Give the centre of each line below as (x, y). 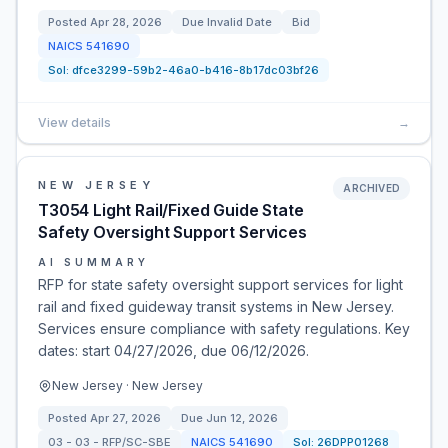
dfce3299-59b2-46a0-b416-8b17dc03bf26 (195, 70)
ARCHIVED (371, 188)
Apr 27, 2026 (125, 418)
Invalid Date (239, 22)
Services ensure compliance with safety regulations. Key (224, 328)
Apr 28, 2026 (126, 22)
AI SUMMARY (93, 262)
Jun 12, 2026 (242, 418)
